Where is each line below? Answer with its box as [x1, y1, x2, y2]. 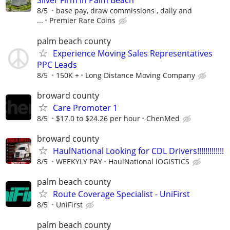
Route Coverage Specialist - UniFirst [53, 188, 190, 200]
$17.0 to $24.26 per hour [56, 113, 140, 123]
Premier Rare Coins [49, 15, 116, 26]
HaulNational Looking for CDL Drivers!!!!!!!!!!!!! [53, 145, 224, 157]
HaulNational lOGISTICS [108, 157, 189, 166]
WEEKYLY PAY [56, 157, 102, 166]
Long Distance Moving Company [85, 70, 195, 80]
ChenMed [146, 113, 180, 123]
